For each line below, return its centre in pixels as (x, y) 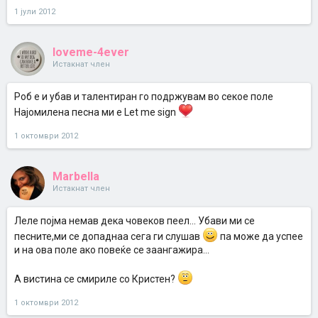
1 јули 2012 (35, 12)
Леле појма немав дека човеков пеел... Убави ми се (135, 221)
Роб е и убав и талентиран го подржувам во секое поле (144, 97)
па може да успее (261, 236)
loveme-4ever (91, 52)
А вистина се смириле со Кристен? (96, 279)
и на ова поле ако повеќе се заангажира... (112, 250)
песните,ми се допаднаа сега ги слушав (108, 236)
